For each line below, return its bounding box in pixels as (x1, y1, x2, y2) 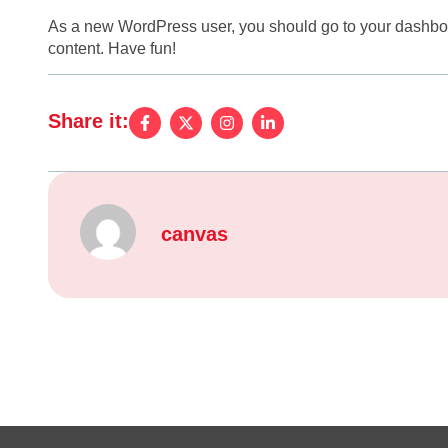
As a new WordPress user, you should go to (48, 18, 360, 35)
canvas (161, 222, 228, 245)
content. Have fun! (48, 40, 176, 57)
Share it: (48, 110, 129, 133)
